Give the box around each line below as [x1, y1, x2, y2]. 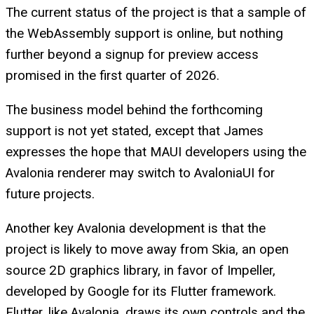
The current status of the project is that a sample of [6, 5, 306, 21]
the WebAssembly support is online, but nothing [6, 26, 283, 42]
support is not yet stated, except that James [6, 123, 264, 139]
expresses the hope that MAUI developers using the [6, 144, 306, 161]
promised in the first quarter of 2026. [6, 68, 219, 84]
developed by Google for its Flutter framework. [6, 283, 276, 299]
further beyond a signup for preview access [6, 47, 259, 63]
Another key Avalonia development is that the [6, 220, 266, 236]
